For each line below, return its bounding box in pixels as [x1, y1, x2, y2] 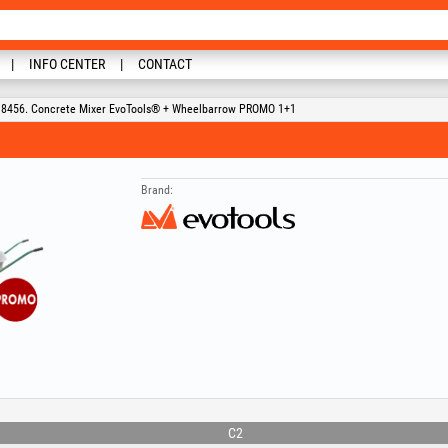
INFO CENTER [29, 56, 105, 72]
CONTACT [138, 56, 192, 72]
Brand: [140, 183, 173, 197]
